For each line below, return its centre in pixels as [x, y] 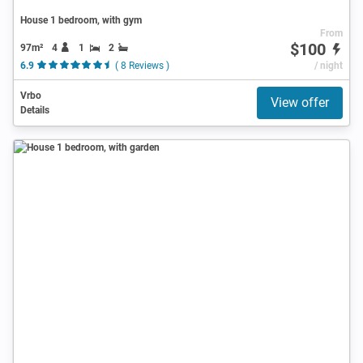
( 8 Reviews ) [142, 65]
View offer [300, 102]
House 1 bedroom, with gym [81, 20]
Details [35, 110]
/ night [328, 65]
